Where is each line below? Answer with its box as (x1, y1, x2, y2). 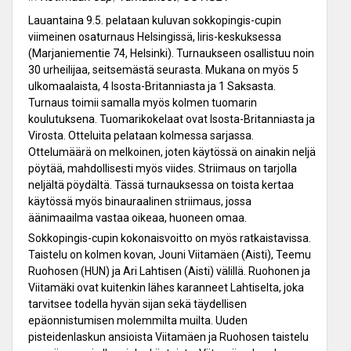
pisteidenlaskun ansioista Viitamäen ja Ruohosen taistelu (28, 331, 309, 344)
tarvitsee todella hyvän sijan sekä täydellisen (28, 298, 247, 311)
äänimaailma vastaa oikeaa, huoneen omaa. (28, 212, 247, 225)
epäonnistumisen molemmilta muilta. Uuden (28, 314, 248, 327)
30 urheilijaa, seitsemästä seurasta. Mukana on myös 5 (28, 63, 299, 77)
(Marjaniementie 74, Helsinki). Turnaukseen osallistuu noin (28, 47, 314, 60)
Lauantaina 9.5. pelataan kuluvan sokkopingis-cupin (28, 14, 281, 27)
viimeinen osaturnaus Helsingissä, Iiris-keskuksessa (28, 31, 281, 44)
